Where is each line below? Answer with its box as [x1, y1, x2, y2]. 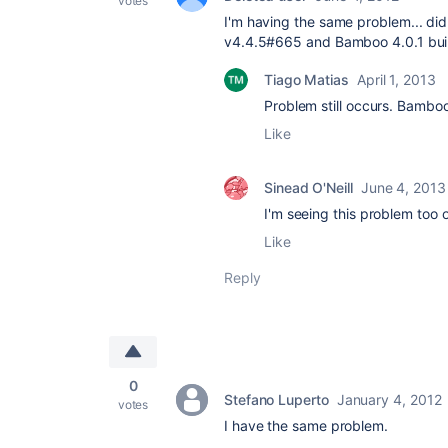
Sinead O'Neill [264, 179, 353, 196]
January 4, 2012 [336, 391, 442, 408]
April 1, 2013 [357, 71, 436, 88]
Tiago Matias [264, 71, 349, 88]
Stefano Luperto [224, 391, 329, 408]
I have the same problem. [224, 417, 388, 434]
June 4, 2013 [360, 179, 446, 196]
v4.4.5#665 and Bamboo [224, 33, 393, 50]
